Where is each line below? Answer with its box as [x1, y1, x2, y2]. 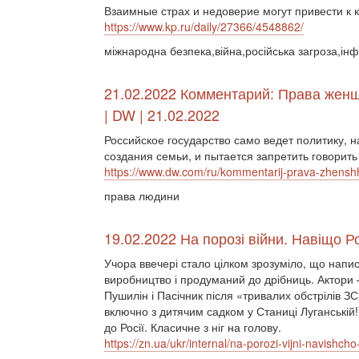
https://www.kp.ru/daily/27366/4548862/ [104, 18, 304, 34]
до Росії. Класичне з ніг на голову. [104, 319, 281, 335]
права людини [104, 188, 179, 204]
